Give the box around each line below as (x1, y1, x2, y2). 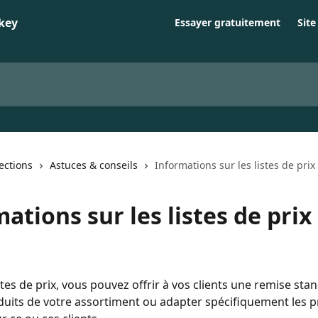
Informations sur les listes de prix (155, 158, 315, 172)
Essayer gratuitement (175, 16, 280, 29)
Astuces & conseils (50, 158, 138, 172)
